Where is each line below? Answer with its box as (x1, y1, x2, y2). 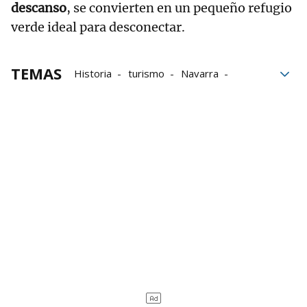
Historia (74, 66, 112, 80)
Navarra (181, 66, 219, 80)
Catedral (135, 104, 175, 119)
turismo (128, 66, 164, 80)
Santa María (74, 85, 129, 99)
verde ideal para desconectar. (11, 19, 185, 35)
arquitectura (184, 85, 242, 99)
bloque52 (74, 104, 119, 119)
